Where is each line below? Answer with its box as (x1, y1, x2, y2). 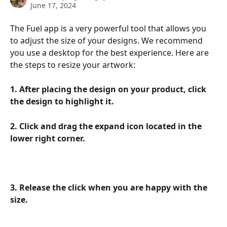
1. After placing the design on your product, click (10, 84, 208, 95)
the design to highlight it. (10, 96, 114, 107)
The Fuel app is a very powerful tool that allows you (10, 23, 208, 34)
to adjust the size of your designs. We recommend (10, 35, 205, 46)
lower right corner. (10, 132, 85, 144)
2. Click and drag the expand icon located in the (10, 120, 204, 132)
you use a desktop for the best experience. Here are (10, 47, 211, 58)
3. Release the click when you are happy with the (10, 181, 209, 193)
